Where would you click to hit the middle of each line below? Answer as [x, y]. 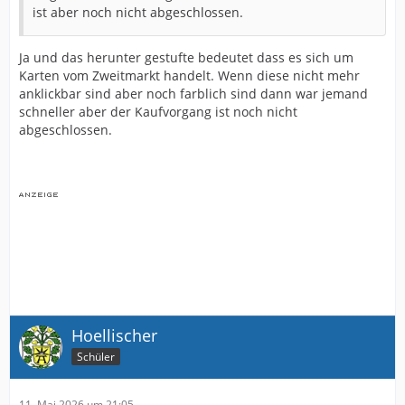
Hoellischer [114, 335]
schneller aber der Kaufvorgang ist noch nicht [158, 111]
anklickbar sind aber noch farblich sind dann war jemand [193, 93]
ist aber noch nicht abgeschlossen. [138, 12]
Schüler [96, 356]
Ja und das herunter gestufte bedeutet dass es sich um [186, 57]
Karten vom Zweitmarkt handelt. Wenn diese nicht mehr [189, 75]
